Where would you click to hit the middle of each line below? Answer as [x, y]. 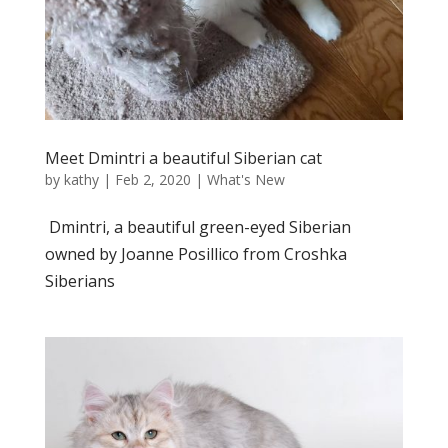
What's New [245, 180]
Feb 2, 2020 [152, 180]
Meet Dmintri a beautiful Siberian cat [183, 158]
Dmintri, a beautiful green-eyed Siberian [199, 227]
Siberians [79, 281]
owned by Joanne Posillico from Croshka [195, 254]
